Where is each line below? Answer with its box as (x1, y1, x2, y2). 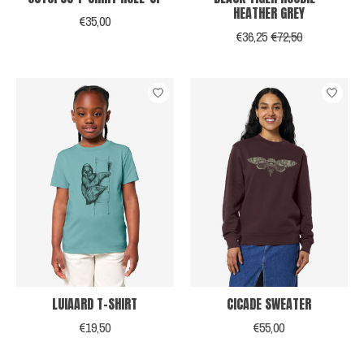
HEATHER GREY (232, 2, 305, 23)
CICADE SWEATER (226, 294, 311, 314)
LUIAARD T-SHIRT (52, 294, 138, 314)
